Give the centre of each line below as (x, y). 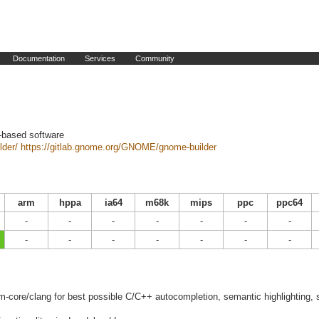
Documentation (39, 58)
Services (100, 58)
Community (155, 58)
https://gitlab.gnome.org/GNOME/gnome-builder (119, 147)
